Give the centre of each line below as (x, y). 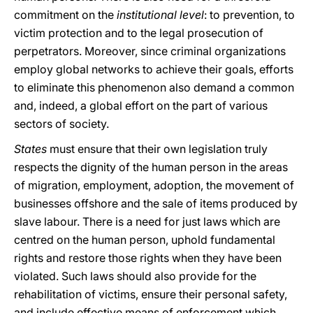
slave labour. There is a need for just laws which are (147, 221)
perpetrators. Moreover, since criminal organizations (150, 51)
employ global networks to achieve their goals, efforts (154, 69)
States (30, 149)
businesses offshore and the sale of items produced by (156, 203)
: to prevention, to (249, 15)
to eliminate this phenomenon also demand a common (154, 87)
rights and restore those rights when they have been (148, 258)
